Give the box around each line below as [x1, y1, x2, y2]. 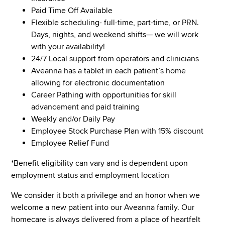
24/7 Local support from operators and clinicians [31, 53, 199, 64]
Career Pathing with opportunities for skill [31, 89, 177, 100]
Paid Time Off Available [31, 5, 113, 16]
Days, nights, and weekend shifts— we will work [31, 29, 199, 40]
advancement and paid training [31, 101, 140, 112]
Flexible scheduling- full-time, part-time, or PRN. [31, 17, 199, 28]
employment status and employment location [11, 170, 170, 180]
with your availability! [31, 41, 107, 52]
